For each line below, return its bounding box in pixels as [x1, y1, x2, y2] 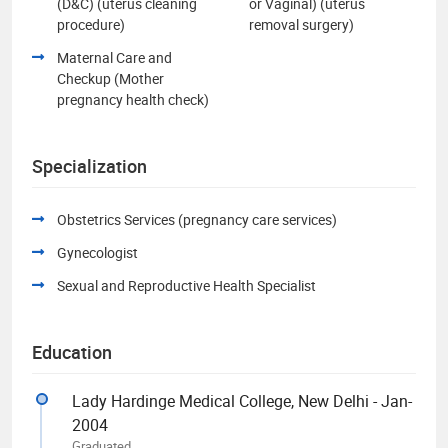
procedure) [57, 14, 125, 34]
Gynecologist [57, 242, 138, 262]
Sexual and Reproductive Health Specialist [57, 275, 316, 295]
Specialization [32, 153, 147, 178]
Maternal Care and [57, 47, 172, 67]
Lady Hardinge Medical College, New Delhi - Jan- [72, 389, 412, 412]
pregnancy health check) [57, 89, 209, 109]
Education [32, 339, 112, 364]
